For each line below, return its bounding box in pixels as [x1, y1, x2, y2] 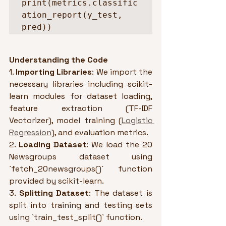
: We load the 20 [86, 139, 152, 150]
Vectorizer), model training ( [9, 115, 122, 126]
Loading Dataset [19, 139, 86, 150]
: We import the [92, 67, 153, 77]
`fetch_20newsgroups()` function [9, 163, 152, 174]
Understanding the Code [9, 54, 108, 65]
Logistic [122, 115, 152, 126]
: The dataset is [89, 188, 153, 198]
